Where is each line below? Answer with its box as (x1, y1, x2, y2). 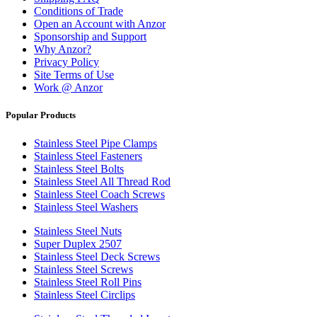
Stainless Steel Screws (34, 263, 133, 275)
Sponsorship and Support (34, 30, 146, 43)
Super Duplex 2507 (34, 237, 122, 250)
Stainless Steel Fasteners (34, 149, 142, 162)
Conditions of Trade (34, 5, 123, 18)
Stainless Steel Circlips (34, 288, 135, 301)
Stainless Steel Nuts (34, 224, 122, 237)
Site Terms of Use (34, 69, 114, 81)
